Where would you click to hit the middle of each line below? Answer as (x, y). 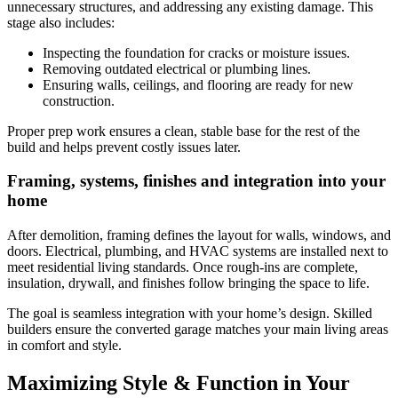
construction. (79, 100)
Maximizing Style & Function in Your (179, 382)
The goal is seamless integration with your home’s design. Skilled (190, 314)
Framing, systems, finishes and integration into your (196, 181)
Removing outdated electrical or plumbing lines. (177, 68)
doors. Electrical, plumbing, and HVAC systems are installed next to (198, 251)
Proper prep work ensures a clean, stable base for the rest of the (183, 131)
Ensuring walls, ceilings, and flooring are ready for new (198, 84)
